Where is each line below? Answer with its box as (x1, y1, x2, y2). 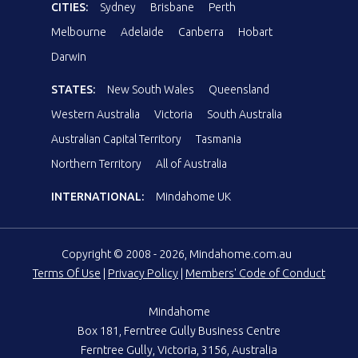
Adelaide (121, 25, 164, 38)
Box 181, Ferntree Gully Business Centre (78, 324, 280, 337)
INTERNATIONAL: (51, 189, 144, 203)
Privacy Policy (108, 266, 178, 280)
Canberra (178, 25, 224, 38)
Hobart (238, 25, 272, 38)
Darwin (51, 50, 86, 63)
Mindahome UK (156, 189, 231, 203)
